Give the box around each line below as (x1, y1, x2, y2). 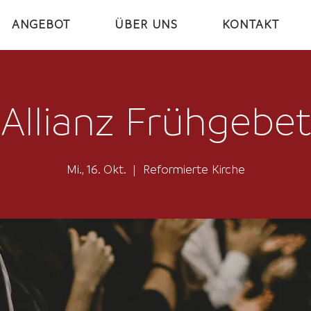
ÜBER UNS (115, 17, 178, 31)
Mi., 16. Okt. (66, 162, 126, 176)
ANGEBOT (11, 17, 70, 31)
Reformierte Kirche (142, 162, 245, 176)
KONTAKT (222, 17, 279, 31)
